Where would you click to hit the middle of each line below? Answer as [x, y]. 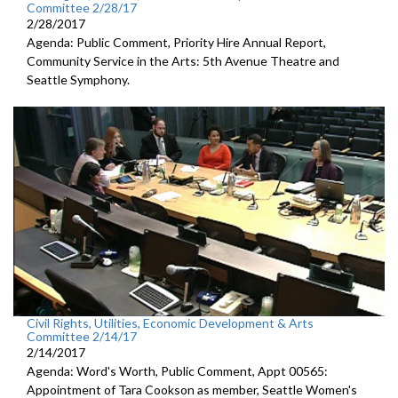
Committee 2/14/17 [82, 336]
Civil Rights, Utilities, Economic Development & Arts [170, 322]
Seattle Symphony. [78, 80]
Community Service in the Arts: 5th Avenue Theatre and [183, 61]
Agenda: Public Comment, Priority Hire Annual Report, [176, 43]
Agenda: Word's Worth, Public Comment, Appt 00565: [177, 370]
